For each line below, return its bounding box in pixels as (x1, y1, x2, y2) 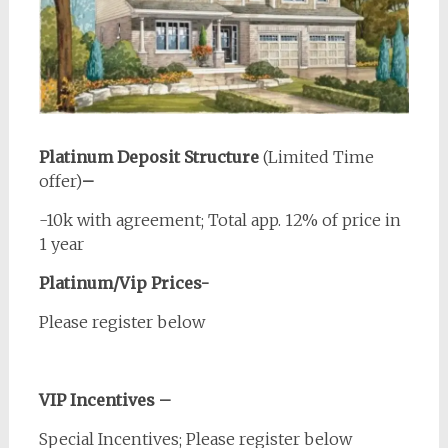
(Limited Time (262, 147, 374, 168)
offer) (38, 171, 82, 192)
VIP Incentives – (38, 390, 175, 411)
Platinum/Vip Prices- (38, 273, 213, 294)
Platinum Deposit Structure (38, 147, 263, 168)
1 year (38, 234, 84, 255)
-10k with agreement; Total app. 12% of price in (38, 210, 401, 231)
